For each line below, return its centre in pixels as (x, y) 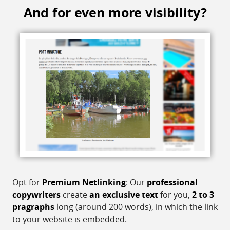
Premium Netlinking (84, 182)
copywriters (36, 194)
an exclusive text (124, 194)
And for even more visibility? (115, 12)
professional (172, 182)
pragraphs (33, 207)
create (75, 194)
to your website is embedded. (70, 219)
